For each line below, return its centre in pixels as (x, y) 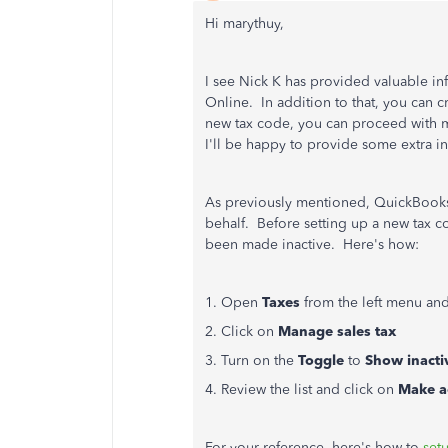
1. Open (233, 302)
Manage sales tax (337, 331)
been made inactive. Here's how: (312, 244)
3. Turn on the (251, 360)
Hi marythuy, (244, 23)
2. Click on (241, 331)
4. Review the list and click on (301, 389)
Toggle (321, 360)
